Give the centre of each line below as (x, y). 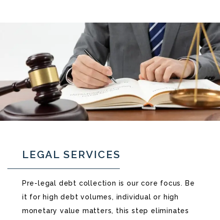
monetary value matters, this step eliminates (105, 210)
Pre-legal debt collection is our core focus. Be (108, 183)
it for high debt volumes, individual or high (100, 197)
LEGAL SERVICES (71, 154)
